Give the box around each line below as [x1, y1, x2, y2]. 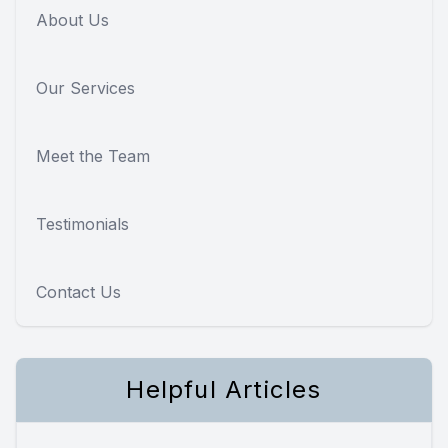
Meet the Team [36, 146, 150, 167]
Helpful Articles [126, 375, 322, 405]
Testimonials [36, 214, 129, 235]
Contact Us [36, 282, 121, 303]
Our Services [36, 78, 135, 99]
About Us [36, 10, 109, 31]
